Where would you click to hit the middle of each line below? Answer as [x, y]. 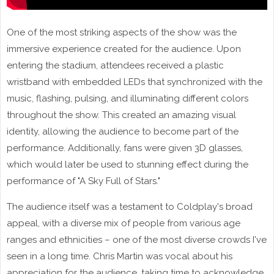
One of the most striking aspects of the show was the [122, 32]
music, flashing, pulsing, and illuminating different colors [128, 98]
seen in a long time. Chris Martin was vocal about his [120, 256]
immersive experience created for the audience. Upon [124, 49]
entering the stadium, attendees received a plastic [115, 65]
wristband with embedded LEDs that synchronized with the [135, 82]
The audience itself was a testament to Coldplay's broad [130, 206]
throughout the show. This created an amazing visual [121, 115]
